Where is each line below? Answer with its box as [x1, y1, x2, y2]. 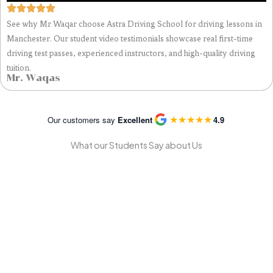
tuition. [7, 62, 31, 73]
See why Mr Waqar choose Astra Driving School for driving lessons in [7, 18, 262, 29]
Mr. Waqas [7, 73, 60, 84]
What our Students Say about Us [71, 140, 202, 151]
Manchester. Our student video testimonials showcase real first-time [7, 33, 253, 43]
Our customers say [47, 113, 118, 126]
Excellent [117, 113, 152, 126]
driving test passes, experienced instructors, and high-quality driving [7, 48, 255, 58]
